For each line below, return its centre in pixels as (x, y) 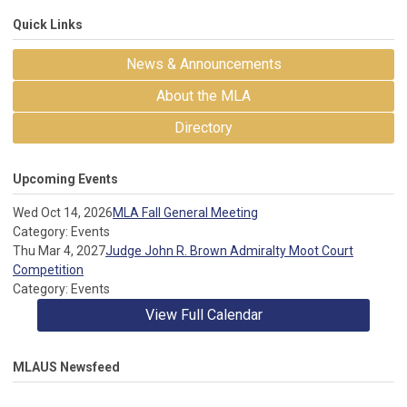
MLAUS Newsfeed (66, 367)
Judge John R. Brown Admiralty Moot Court (229, 251)
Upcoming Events (65, 179)
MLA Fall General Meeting (185, 213)
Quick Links (48, 25)
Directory (203, 128)
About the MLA (203, 96)
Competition (48, 270)
